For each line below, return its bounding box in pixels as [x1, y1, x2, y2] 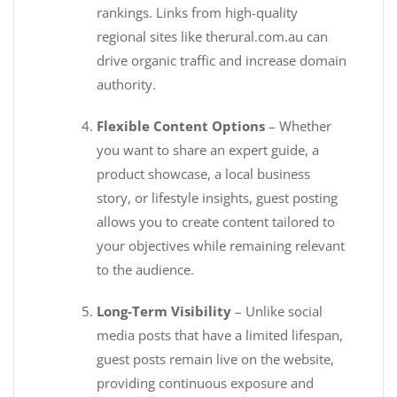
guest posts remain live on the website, [97, 350, 335, 369]
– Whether [265, 117, 332, 136]
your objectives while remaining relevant [97, 237, 346, 255]
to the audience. [97, 261, 195, 279]
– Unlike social [231, 302, 323, 321]
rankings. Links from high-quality [97, 4, 299, 22]
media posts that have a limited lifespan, [97, 326, 344, 345]
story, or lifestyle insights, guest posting [97, 189, 339, 207]
